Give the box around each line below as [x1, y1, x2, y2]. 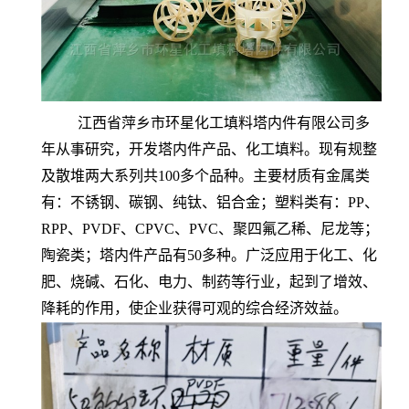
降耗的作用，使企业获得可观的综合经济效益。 [41, 300, 348, 316]
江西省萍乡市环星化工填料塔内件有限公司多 [41, 115, 370, 131]
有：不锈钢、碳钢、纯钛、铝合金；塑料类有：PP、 [41, 194, 379, 210]
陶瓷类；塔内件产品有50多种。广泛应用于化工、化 [41, 247, 377, 263]
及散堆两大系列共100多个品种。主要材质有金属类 [41, 168, 370, 184]
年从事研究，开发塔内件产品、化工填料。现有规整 [41, 142, 377, 157]
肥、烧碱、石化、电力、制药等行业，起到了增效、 [41, 274, 377, 289]
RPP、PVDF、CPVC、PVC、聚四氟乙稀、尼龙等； [41, 221, 379, 236]
